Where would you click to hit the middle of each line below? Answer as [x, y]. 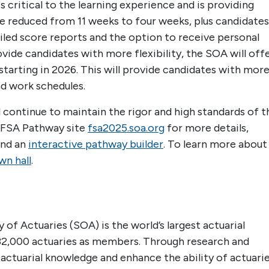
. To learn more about [215, 144]
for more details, [207, 128]
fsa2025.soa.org [126, 128]
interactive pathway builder [96, 144]
